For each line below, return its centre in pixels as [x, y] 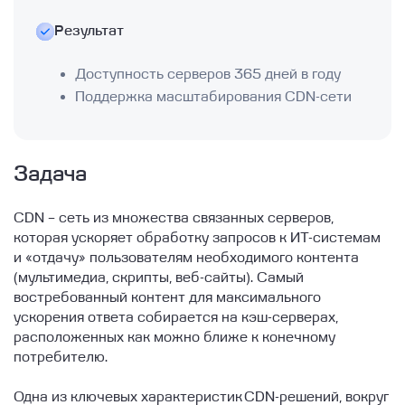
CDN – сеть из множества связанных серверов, [174, 218]
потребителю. [61, 358]
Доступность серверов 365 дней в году [207, 74]
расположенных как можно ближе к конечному [175, 338]
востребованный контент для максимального [168, 298]
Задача [51, 174]
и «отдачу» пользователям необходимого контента [187, 258]
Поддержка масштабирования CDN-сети [213, 97]
